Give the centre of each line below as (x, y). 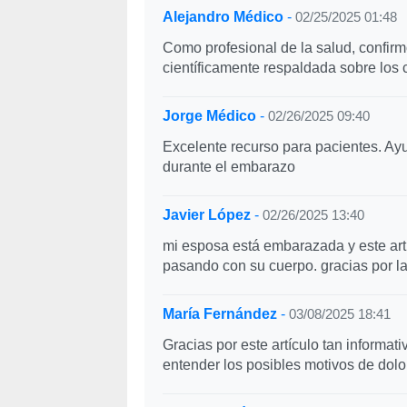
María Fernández (219, 314)
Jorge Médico (209, 116)
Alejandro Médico (223, 17)
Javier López (206, 215)
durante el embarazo (228, 167)
